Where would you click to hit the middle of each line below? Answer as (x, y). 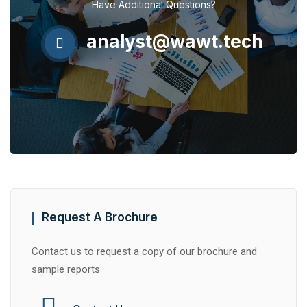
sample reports (66, 270)
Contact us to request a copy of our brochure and (144, 252)
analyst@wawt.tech (172, 42)
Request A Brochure (100, 218)
